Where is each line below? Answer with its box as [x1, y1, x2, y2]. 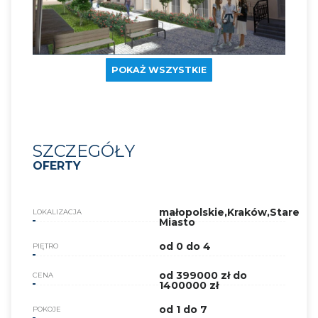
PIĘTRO [33, 241, 58, 250]
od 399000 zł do [159, 268, 247, 282]
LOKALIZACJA [33, 207, 82, 216]
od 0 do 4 [159, 239, 211, 253]
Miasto [159, 215, 195, 229]
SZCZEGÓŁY [33, 140, 135, 161]
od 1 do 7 [159, 302, 207, 316]
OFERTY [33, 158, 81, 172]
